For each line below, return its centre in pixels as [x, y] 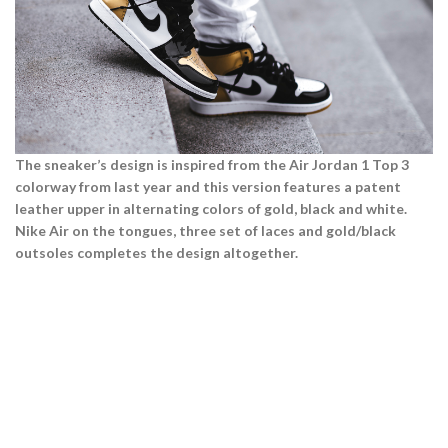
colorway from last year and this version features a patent [208, 186]
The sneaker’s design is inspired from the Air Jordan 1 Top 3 [212, 164]
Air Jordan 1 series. [138, 199]
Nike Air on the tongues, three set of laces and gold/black [205, 230]
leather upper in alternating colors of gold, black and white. [211, 208]
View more [78, 241]
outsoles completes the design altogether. [156, 252]
